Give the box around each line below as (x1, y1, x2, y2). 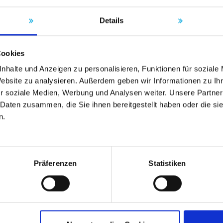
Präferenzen (33, 159, 77, 168)
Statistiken (148, 159, 186, 168)
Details (99, 16, 124, 25)
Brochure (6, 174, 53, 187)
